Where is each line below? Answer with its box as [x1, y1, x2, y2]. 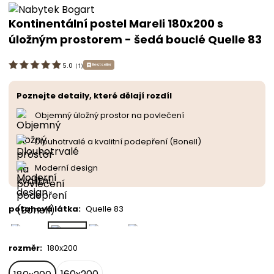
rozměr [9, 242, 40, 254]
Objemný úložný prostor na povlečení [35, 109, 184, 122]
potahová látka [9, 203, 78, 215]
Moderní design [35, 162, 98, 174]
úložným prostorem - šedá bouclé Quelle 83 [9, 31, 262, 47]
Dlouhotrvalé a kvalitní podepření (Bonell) [35, 136, 201, 148]
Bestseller [92, 61, 112, 67]
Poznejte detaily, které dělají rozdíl [17, 90, 172, 102]
